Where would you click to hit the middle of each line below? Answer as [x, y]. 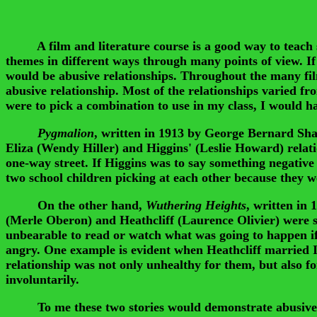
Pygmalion [66, 133]
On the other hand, [76, 205]
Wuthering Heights [196, 205]
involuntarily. [42, 279]
